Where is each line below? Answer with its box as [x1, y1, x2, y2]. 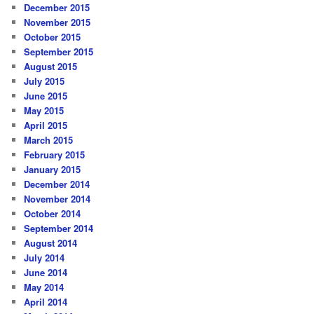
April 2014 [24, 294, 68, 308]
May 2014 [24, 280, 64, 294]
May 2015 [24, 103, 64, 117]
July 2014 [24, 250, 65, 264]
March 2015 [24, 132, 74, 146]
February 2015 [24, 147, 86, 161]
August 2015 [24, 59, 78, 73]
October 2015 [24, 29, 81, 43]
